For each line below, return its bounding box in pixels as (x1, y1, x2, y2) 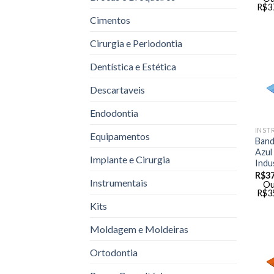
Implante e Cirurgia (90, 154, 170, 166)
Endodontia (90, 107, 138, 119)
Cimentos (90, 14, 130, 26)
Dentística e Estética (90, 61, 176, 73)
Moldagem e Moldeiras (90, 223, 188, 235)
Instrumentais (90, 177, 147, 189)
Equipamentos (90, 130, 150, 143)
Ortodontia (90, 246, 138, 259)
